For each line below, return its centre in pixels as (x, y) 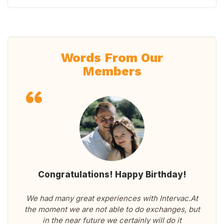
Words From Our (112, 58)
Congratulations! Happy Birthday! (112, 175)
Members (112, 71)
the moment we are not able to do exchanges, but (112, 209)
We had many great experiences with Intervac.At (112, 198)
